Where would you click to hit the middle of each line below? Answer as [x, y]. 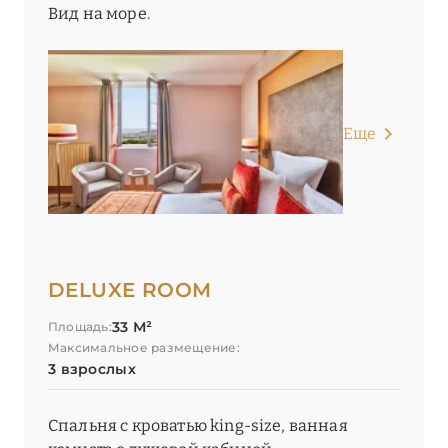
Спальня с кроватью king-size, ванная [198, 426]
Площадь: [80, 327]
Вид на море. [99, 14]
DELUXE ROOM [130, 290]
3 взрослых [92, 369]
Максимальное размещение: [144, 348]
